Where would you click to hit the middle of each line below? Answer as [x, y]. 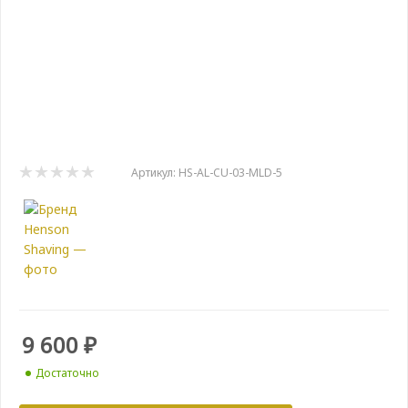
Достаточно [67, 373]
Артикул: [153, 173]
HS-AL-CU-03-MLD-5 [230, 173]
